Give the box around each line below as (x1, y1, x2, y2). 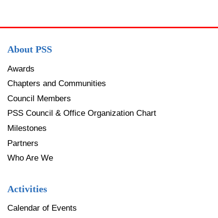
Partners (7, 138, 38, 148)
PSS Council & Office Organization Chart (7, 109, 156, 118)
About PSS (7, 44, 52, 55)
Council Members (7, 93, 71, 103)
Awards (7, 64, 35, 73)
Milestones (7, 123, 47, 133)
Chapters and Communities (7, 79, 106, 89)
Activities (7, 183, 47, 194)
